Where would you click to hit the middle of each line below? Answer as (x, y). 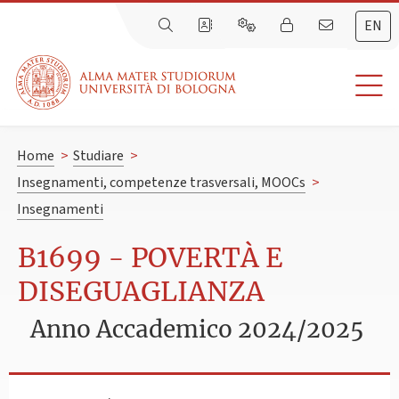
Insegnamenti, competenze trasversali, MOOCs (161, 183)
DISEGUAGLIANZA (141, 292)
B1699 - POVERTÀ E (151, 258)
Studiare (98, 156)
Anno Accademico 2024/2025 (197, 329)
